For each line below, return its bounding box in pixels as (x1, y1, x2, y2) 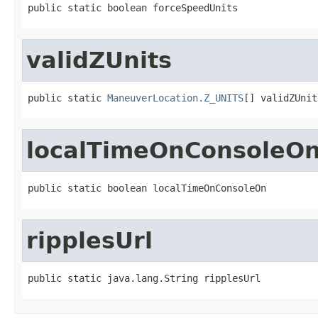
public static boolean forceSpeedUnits (28, 1, 238, 13)
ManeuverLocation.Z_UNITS (107, 92, 243, 104)
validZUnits (26, 47, 172, 73)
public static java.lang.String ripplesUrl (28, 272, 261, 284)
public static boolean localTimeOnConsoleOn (28, 182, 266, 194)
